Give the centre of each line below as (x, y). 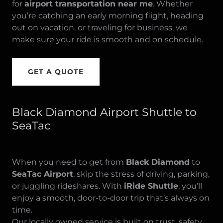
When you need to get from (69, 162)
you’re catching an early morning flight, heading (108, 16)
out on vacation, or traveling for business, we (100, 28)
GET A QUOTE (56, 72)
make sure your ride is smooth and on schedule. (109, 40)
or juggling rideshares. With (68, 186)
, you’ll (190, 186)
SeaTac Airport (43, 174)
